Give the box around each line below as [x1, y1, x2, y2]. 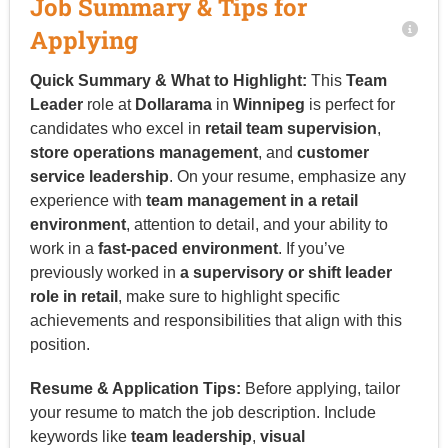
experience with [29, 191, 146, 209]
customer [296, 143, 369, 161]
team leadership [130, 427, 252, 445]
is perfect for [304, 95, 395, 113]
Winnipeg [232, 95, 305, 113]
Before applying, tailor [240, 379, 400, 397]
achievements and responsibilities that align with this [29, 311, 402, 329]
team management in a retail [145, 191, 358, 209]
